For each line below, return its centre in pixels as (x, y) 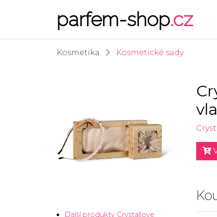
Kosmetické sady (150, 53)
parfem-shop (113, 19)
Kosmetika (78, 53)
